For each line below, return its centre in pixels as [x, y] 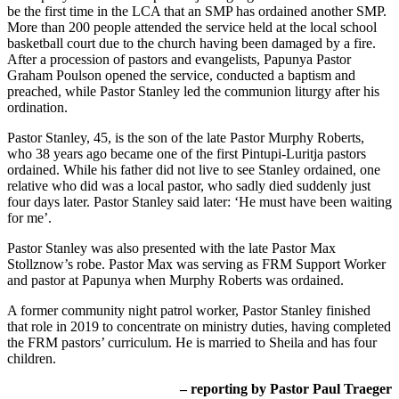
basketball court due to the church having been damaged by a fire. [191, 44]
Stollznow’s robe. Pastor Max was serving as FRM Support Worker [196, 265]
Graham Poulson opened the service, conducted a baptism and [181, 76]
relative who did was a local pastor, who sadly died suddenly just [189, 186]
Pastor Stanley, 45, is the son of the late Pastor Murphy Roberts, [186, 138]
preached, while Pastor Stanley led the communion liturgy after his [193, 92]
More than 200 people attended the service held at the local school [192, 28]
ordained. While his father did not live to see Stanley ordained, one [194, 170]
